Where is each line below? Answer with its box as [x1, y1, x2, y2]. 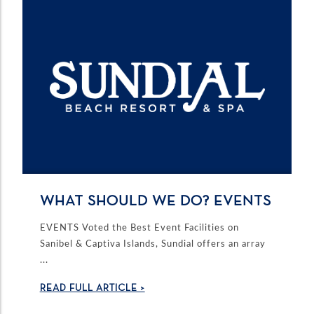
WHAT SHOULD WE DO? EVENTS [39, 194, 271, 210]
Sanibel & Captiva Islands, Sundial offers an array [39, 238, 266, 250]
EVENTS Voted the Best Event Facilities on [39, 221, 239, 233]
